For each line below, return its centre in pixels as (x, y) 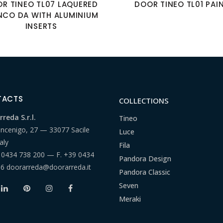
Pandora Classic (145, 172)
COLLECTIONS (144, 101)
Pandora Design (145, 159)
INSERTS (41, 26)
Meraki (130, 199)
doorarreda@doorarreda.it (49, 167)
